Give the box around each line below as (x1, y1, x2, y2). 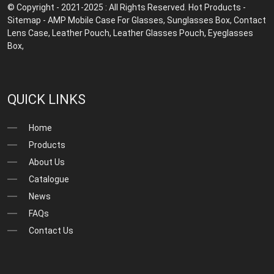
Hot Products (188, 2, 242, 12)
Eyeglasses (208, 28, 254, 38)
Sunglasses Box (167, 15, 231, 25)
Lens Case (7, 28, 49, 38)
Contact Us (29, 225, 74, 235)
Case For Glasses (95, 15, 164, 25)
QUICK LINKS (7, 91, 86, 107)
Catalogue (29, 174, 70, 184)
